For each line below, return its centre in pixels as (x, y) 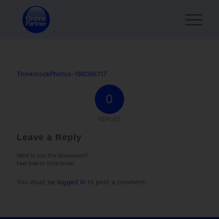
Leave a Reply (49, 138)
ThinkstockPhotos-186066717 (61, 74)
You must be (37, 182)
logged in (71, 182)
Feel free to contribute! (45, 164)
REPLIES (109, 119)
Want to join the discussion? (52, 156)
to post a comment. (116, 182)
